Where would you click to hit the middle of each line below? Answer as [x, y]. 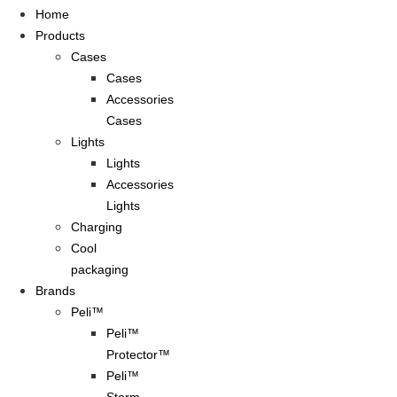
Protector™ [138, 355]
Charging [97, 227]
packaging [100, 270]
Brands [55, 291]
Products [60, 36]
